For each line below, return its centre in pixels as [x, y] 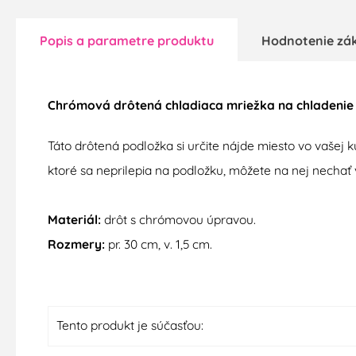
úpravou [230, 220]
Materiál [73, 220]
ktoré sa [72, 170]
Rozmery [75, 244]
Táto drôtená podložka [110, 146]
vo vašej [321, 146]
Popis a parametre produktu [127, 41]
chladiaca [194, 105]
